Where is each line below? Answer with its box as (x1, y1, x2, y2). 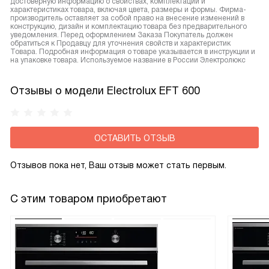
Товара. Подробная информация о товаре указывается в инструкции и (10, 47, 255, 56)
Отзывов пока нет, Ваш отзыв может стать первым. (10, 160, 226, 170)
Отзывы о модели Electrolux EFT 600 (10, 85, 200, 97)
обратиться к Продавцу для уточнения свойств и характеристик (10, 39, 231, 47)
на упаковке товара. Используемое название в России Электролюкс (10, 56, 246, 64)
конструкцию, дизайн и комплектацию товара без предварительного (10, 22, 247, 31)
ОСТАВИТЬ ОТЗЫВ (94, 133, 175, 143)
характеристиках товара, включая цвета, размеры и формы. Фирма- (10, 5, 246, 14)
